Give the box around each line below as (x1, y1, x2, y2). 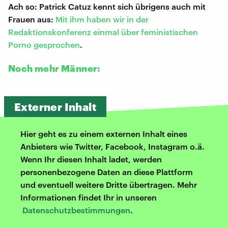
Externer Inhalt (14, 100, 96, 113)
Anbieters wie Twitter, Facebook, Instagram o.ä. (20, 141, 205, 151)
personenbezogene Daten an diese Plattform (20, 166, 193, 177)
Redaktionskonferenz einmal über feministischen (8, 26, 198, 37)
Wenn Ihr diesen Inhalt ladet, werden (20, 154, 162, 164)
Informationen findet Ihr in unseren (20, 192, 157, 202)
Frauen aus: (8, 14, 55, 24)
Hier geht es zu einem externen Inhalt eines (20, 128, 187, 138)
